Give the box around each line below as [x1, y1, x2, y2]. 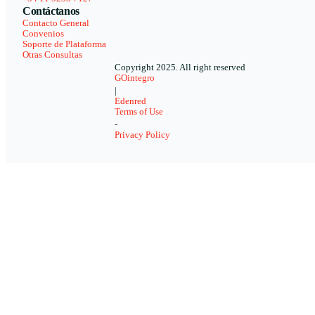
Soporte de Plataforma [22, 39, 106, 50]
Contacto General [22, 18, 89, 29]
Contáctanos [22, 5, 79, 18]
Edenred [115, 96, 146, 107]
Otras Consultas [22, 50, 82, 60]
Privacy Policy [115, 130, 170, 141]
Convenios [22, 29, 64, 39]
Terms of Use [115, 107, 163, 117]
